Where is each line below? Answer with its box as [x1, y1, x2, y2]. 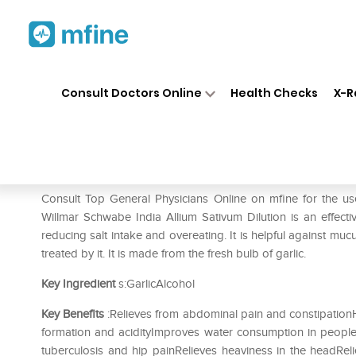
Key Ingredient [41, 277, 115, 291]
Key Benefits [41, 307, 105, 321]
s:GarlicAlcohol [115, 277, 195, 291]
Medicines [160, 71, 209, 85]
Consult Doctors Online [60, 84, 202, 101]
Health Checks [230, 84, 319, 101]
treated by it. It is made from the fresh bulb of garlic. [41, 246, 306, 261]
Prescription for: [41, 167, 132, 183]
